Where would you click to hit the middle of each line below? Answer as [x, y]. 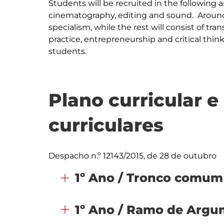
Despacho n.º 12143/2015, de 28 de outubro [132, 156]
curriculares [106, 125]
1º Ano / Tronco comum [149, 178]
